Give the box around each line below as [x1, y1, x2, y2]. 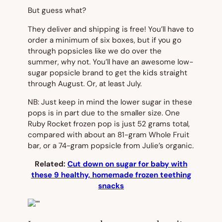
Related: [35, 159, 67, 169]
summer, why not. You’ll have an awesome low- [28, 56, 193, 67]
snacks [98, 181, 124, 191]
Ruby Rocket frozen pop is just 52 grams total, [28, 118, 190, 129]
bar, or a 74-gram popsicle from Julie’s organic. [28, 140, 194, 151]
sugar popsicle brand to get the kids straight [28, 67, 187, 78]
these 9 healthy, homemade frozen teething [31, 170, 191, 180]
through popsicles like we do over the [28, 46, 162, 56]
